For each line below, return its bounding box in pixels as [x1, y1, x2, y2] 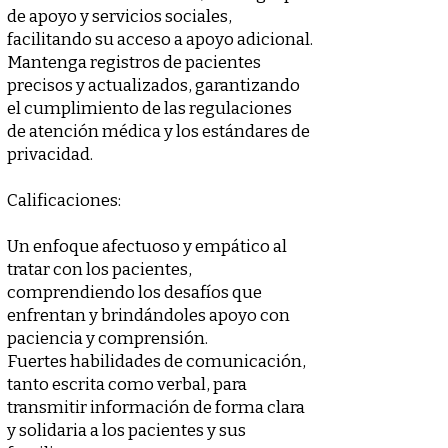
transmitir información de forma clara [7, 397, 305, 418]
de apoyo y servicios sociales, [7, 6, 232, 27]
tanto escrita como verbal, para [7, 374, 247, 395]
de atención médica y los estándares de [7, 121, 310, 142]
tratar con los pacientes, [7, 259, 192, 280]
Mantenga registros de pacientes [7, 52, 261, 73]
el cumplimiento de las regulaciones [7, 98, 292, 119]
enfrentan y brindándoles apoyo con [7, 305, 290, 326]
